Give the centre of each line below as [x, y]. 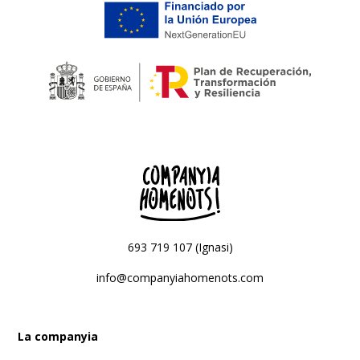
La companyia [58, 337]
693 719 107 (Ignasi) [180, 247]
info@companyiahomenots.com [180, 277]
